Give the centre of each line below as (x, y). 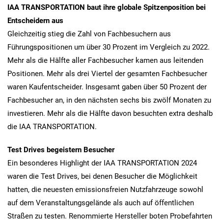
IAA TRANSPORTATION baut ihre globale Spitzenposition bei (107, 7)
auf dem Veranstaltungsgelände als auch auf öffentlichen (101, 203)
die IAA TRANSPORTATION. (52, 126)
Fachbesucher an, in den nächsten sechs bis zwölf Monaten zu (109, 100)
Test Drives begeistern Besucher (61, 150)
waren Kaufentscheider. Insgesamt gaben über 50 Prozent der (107, 87)
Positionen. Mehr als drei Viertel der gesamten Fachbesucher (107, 73)
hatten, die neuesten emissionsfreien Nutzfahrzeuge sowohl (105, 189)
